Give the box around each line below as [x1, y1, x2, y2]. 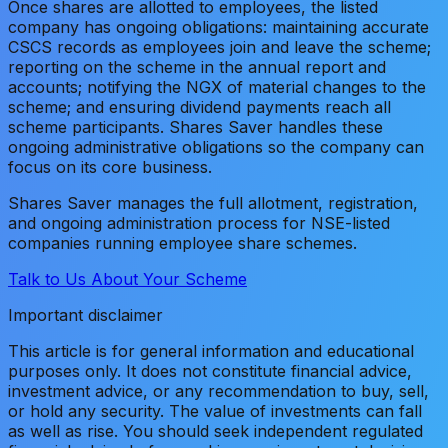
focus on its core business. [8, 156, 212, 177]
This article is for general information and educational [8, 340, 414, 361]
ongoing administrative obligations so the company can [8, 136, 424, 157]
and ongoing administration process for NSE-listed [8, 212, 390, 233]
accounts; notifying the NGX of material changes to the [8, 76, 426, 97]
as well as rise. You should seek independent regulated [8, 420, 423, 441]
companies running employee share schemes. [8, 232, 357, 253]
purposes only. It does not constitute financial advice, [8, 360, 412, 381]
